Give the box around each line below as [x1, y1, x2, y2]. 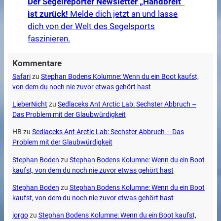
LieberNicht [12, 100, 47, 109]
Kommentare [12, 58, 62, 69]
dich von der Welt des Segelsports [28, 21, 155, 32]
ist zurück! [28, 9, 69, 19]
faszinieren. [28, 34, 71, 44]
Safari [12, 72, 31, 81]
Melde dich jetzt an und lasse [68, 9, 178, 19]
